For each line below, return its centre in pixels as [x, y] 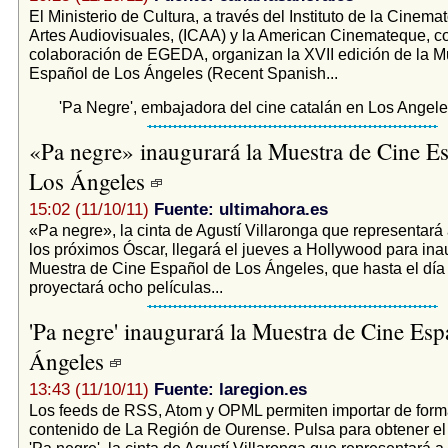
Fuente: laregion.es [230, 389]
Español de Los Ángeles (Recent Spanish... [183, 72]
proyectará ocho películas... [125, 286]
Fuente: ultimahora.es [240, 209]
